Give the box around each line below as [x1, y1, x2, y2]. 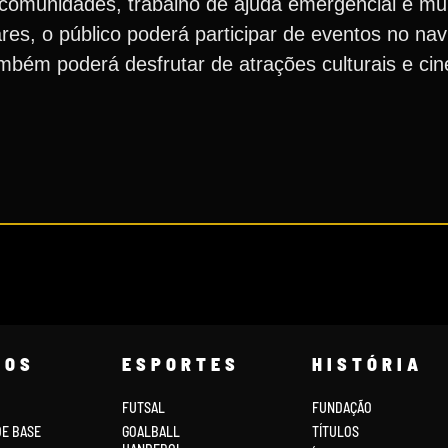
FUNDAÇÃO [311, 399, 372, 417]
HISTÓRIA [311, 353, 423, 376]
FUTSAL [121, 399, 165, 417]
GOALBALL [121, 422, 180, 440]
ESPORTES [121, 353, 240, 376]
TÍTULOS [311, 422, 359, 440]
